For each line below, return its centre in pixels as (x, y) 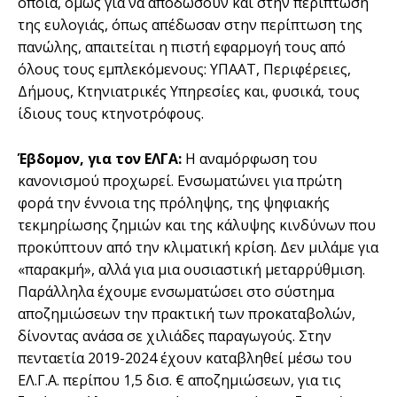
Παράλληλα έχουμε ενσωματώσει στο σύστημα (176, 291)
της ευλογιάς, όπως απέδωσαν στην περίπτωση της (190, 24)
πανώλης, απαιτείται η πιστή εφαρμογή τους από (182, 47)
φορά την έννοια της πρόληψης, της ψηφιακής (174, 202)
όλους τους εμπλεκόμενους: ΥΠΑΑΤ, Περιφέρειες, (184, 69)
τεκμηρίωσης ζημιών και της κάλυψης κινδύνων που (197, 225)
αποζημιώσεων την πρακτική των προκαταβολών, (187, 313)
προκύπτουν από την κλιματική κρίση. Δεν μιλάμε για (198, 247)
